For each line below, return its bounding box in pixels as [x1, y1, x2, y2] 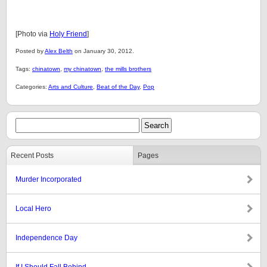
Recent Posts [11, 151, 54, 160]
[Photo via [15, 30, 49, 38]
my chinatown [64, 66, 101, 72]
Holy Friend [49, 30, 87, 38]
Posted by [15, 48, 45, 54]
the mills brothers [105, 66, 151, 72]
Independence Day [15, 234, 77, 242]
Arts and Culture [48, 83, 93, 90]
